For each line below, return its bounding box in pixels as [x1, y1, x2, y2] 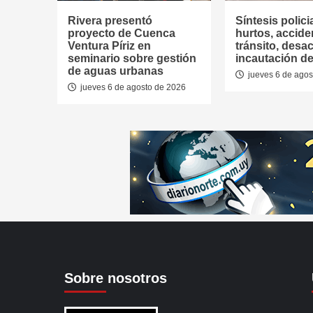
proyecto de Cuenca [68, 27, 175, 39]
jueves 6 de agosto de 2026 [78, 82, 186, 92]
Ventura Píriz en [68, 40, 151, 52]
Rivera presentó [68, 15, 152, 27]
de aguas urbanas [68, 65, 163, 77]
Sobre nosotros [64, 270, 167, 286]
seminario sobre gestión [68, 52, 196, 64]
